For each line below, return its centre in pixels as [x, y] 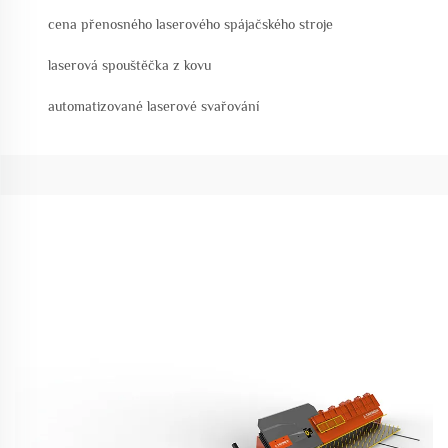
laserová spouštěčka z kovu [129, 65]
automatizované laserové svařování [153, 106]
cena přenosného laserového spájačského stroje [190, 24]
